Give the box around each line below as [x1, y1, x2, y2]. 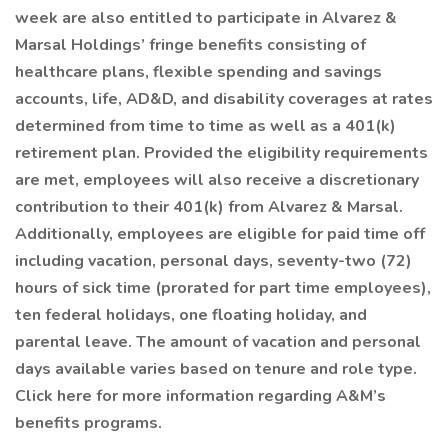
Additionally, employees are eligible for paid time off [15, 223, 425, 245]
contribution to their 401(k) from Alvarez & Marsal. [15, 196, 403, 218]
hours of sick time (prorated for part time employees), [15, 277, 431, 299]
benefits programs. [15, 412, 162, 434]
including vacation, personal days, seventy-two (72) [15, 250, 412, 272]
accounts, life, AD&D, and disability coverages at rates [15, 88, 433, 110]
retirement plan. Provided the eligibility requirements [15, 142, 428, 164]
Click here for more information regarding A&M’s [15, 385, 386, 407]
